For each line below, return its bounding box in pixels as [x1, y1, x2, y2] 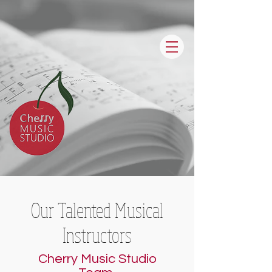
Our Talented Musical [31, 197, 163, 222]
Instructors [63, 222, 132, 247]
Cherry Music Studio [38, 252, 157, 266]
